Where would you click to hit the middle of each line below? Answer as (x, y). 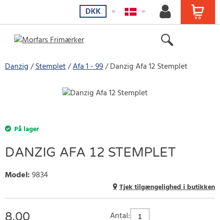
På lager (27, 129)
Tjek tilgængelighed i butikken (167, 187)
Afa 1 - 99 (88, 67)
